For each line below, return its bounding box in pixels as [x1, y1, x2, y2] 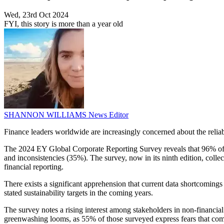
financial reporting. [4, 162, 63, 171]
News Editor [88, 110, 128, 119]
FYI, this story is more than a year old [4, 19, 123, 28]
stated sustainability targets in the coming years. [4, 188, 153, 197]
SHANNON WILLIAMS [4, 110, 88, 119]
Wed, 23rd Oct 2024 [4, 10, 68, 19]
